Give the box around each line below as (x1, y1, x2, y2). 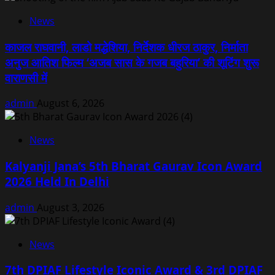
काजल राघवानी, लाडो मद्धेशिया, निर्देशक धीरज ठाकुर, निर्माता (5, 39, 248, 55)
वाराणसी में (5, 69, 47, 85)
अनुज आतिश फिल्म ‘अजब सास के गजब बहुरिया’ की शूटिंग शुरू (5, 54, 259, 70)
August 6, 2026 (37, 96, 104, 110)
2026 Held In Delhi (5, 174, 109, 190)
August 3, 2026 (37, 200, 104, 214)
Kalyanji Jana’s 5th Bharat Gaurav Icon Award (5, 158, 262, 174)
